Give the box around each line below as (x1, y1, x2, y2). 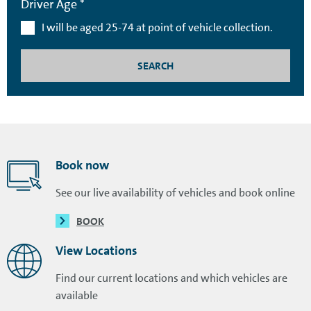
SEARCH (137, 58, 174, 73)
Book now (56, 156, 109, 174)
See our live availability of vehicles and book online (56, 185, 295, 200)
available (56, 287, 98, 303)
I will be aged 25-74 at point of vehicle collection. (42, 19, 273, 35)
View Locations (56, 242, 137, 259)
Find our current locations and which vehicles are (56, 270, 287, 285)
